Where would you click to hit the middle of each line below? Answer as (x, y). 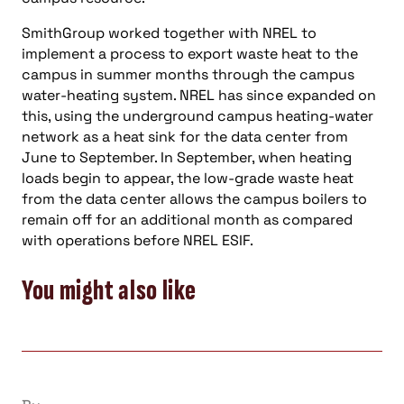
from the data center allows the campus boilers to (194, 199)
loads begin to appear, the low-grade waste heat (188, 178)
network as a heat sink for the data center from (185, 137)
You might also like (109, 290)
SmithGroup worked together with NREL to (169, 33)
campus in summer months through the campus (188, 74)
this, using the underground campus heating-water (197, 116)
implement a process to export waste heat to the (190, 54)
